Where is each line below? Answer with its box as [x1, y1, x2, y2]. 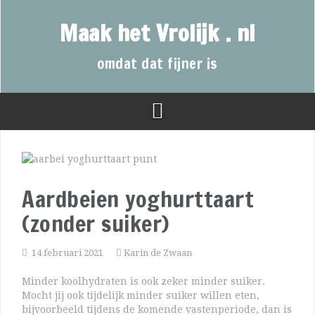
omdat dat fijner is [97, 53, 218, 74]
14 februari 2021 [32, 247, 103, 259]
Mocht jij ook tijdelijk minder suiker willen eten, [22, 290, 259, 302]
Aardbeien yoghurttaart [22, 183, 254, 216]
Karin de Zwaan [124, 247, 192, 259]
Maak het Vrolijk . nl [60, 17, 255, 49]
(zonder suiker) [22, 207, 169, 240]
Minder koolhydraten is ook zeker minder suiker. [22, 276, 265, 288]
